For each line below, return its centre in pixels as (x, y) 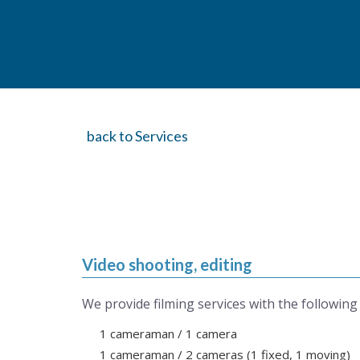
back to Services (137, 136)
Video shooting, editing (167, 264)
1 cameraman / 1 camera (168, 333)
